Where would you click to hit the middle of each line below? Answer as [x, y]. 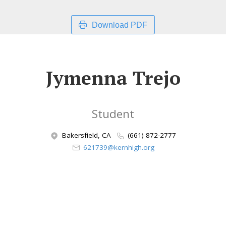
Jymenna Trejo [113, 77]
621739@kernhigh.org [119, 147]
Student [113, 114]
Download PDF [120, 25]
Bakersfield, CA [86, 135]
